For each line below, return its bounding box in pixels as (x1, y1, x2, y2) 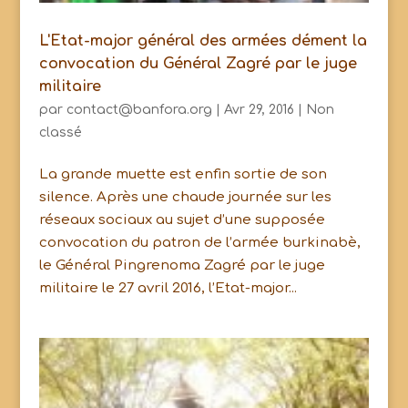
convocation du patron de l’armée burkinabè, (38, 234, 361, 250)
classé (38, 125, 82, 139)
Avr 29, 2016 (223, 102, 294, 117)
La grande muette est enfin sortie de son (38, 166, 327, 182)
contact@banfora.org (66, 102, 212, 117)
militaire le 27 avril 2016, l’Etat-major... (38, 280, 297, 296)
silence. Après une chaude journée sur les (38, 189, 331, 205)
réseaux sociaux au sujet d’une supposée (38, 211, 325, 228)
